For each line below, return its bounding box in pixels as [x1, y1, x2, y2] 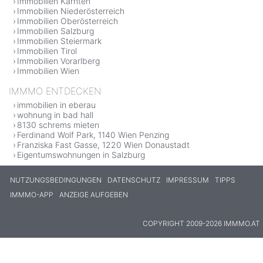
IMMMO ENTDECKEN [9, 85, 101, 97]
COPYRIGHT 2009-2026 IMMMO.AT [143, 218, 260, 228]
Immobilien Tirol [17, 45, 77, 56]
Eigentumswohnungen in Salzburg [17, 149, 145, 160]
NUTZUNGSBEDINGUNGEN [10, 175, 102, 184]
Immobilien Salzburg [17, 25, 94, 36]
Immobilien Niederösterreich [17, 5, 124, 16]
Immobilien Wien [17, 65, 79, 76]
